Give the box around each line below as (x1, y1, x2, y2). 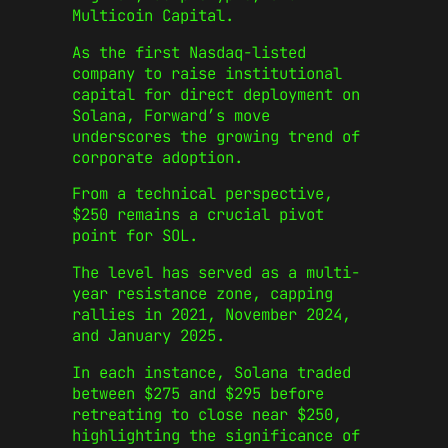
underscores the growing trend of (72, 125, 360, 147)
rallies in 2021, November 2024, (72, 304, 351, 326)
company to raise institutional (72, 62, 342, 84)
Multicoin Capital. (72, 5, 234, 27)
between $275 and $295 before (72, 382, 324, 404)
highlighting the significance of (72, 424, 360, 446)
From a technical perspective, (72, 183, 333, 205)
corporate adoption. (72, 146, 243, 168)
